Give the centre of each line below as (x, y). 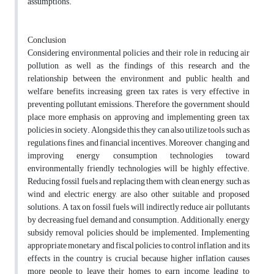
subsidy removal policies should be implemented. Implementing (139, 233)
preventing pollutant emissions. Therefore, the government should (139, 105)
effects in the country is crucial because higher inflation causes (139, 259)
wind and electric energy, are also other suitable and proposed (139, 194)
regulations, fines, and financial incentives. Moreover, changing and (139, 143)
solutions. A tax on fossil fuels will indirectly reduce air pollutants (139, 207)
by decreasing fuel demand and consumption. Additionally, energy (139, 220)
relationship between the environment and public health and (139, 79)
